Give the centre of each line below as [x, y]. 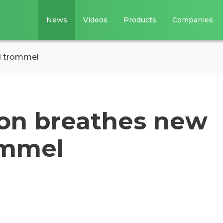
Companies [193, 20]
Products [140, 20]
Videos [96, 20]
